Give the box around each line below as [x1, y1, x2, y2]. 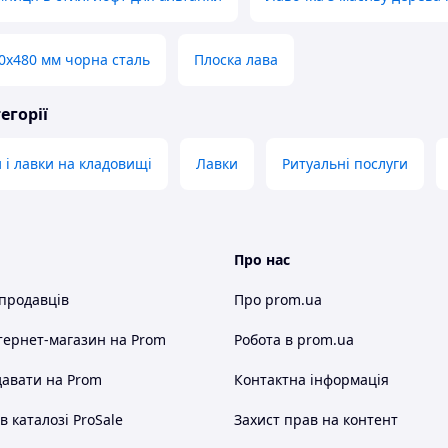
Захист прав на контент [234, 410, 398, 430]
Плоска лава [194, 50, 278, 70]
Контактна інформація [234, 370, 389, 390]
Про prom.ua [234, 290, 322, 310]
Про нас [234, 250, 290, 270]
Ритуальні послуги [282, 154, 408, 174]
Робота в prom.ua [234, 330, 354, 350]
